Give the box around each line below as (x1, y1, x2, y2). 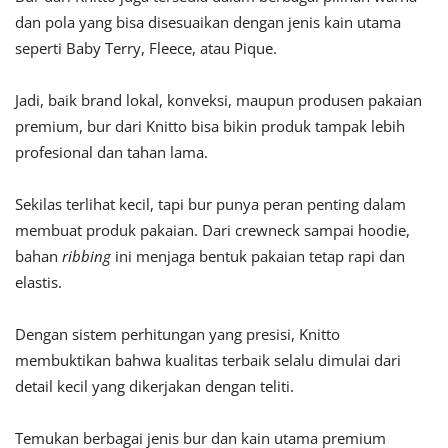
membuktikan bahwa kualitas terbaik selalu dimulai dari (15, 349, 401, 370)
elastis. (15, 271, 62, 292)
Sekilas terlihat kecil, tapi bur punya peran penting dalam (15, 193, 406, 214)
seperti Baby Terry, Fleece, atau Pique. (15, 37, 277, 58)
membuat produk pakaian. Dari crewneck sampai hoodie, (15, 219, 410, 240)
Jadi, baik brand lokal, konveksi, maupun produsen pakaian (15, 89, 422, 110)
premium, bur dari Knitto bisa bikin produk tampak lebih (15, 115, 405, 136)
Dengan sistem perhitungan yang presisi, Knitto (15, 323, 340, 344)
